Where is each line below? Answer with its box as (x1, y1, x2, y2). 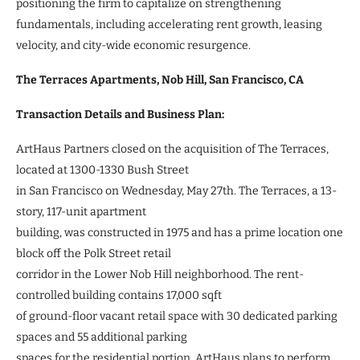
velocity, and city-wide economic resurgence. (16, 38, 251, 52)
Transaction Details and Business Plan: (16, 107, 224, 121)
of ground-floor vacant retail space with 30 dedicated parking (16, 309, 337, 323)
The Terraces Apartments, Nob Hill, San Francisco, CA (16, 72, 304, 87)
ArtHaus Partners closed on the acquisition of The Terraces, (16, 141, 329, 156)
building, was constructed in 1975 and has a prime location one (16, 225, 343, 239)
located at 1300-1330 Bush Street (16, 162, 189, 177)
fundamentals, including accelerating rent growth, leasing (16, 17, 322, 31)
